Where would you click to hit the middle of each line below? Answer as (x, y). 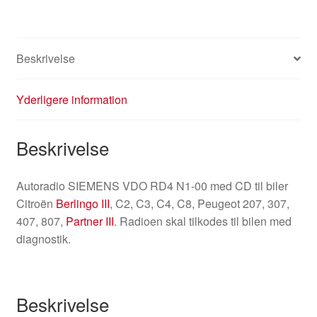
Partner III (90, 221)
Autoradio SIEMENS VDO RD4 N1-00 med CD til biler (152, 185)
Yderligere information (71, 100)
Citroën (36, 203)
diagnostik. (43, 238)
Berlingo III (82, 203)
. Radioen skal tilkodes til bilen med (202, 221)
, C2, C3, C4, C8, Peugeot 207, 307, (199, 203)
